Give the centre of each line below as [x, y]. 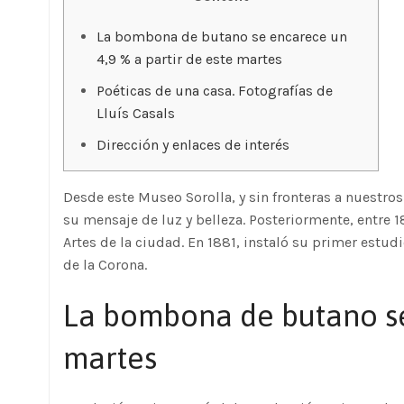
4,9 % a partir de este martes [189, 59]
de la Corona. [105, 265]
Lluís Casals [136, 113]
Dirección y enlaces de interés [193, 145]
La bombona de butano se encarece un [222, 37]
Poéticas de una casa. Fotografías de [215, 91]
